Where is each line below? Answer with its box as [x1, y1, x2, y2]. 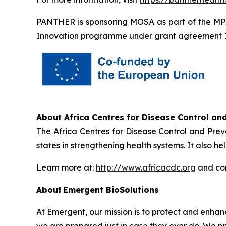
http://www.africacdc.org [96, 162, 196, 173]
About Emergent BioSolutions [36, 185, 159, 195]
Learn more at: [36, 162, 96, 173]
